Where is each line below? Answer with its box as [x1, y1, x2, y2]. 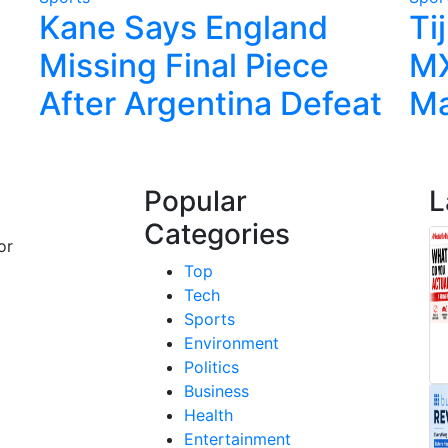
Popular [144, 184, 247, 219]
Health [184, 405, 233, 426]
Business [184, 381, 249, 402]
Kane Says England [39, 8, 328, 48]
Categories [144, 217, 290, 252]
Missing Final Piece [39, 46, 329, 86]
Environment [184, 333, 279, 354]
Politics [184, 357, 239, 378]
